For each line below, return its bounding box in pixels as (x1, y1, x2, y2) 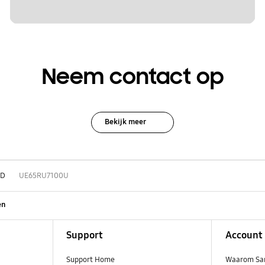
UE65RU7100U (18, 171, 69, 181)
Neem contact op (41, 63, 224, 91)
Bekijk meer (104, 117, 146, 127)
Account (225, 229, 263, 242)
